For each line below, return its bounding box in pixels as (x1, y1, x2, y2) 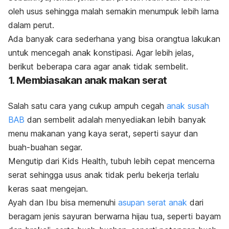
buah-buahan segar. (8, 142, 82, 153)
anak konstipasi (70, 48, 131, 58)
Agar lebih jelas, (136, 48, 194, 58)
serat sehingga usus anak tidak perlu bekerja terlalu (8, 170, 199, 180)
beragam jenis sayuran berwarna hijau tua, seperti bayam (8, 211, 221, 222)
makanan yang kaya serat (31, 128, 128, 139)
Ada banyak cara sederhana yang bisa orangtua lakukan (8, 34, 220, 44)
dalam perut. (8, 20, 54, 31)
